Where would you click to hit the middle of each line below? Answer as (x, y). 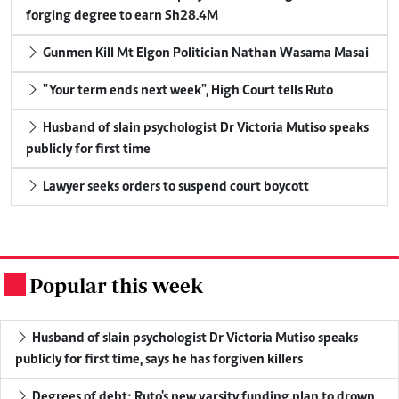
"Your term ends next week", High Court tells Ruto (187, 90)
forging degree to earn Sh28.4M (122, 16)
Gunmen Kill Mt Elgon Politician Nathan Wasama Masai (204, 53)
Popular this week (116, 285)
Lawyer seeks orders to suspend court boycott (175, 187)
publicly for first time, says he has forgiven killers (159, 359)
